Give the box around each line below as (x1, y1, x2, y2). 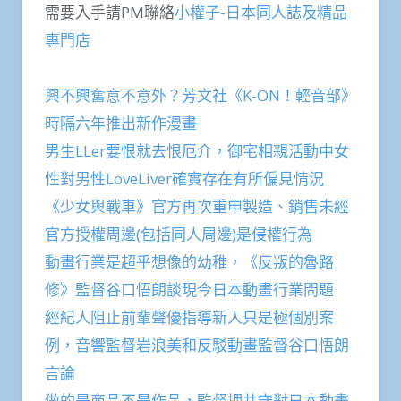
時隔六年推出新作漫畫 (45, 113, 197, 134)
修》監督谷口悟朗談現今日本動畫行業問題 (45, 279, 334, 301)
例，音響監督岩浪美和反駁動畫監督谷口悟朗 (45, 335, 349, 356)
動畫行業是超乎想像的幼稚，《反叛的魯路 (45, 252, 334, 273)
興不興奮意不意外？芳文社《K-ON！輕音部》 (45, 85, 356, 107)
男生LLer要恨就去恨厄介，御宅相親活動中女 (45, 141, 349, 162)
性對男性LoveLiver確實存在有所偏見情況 (45, 168, 324, 190)
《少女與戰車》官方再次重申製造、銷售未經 (45, 196, 349, 218)
